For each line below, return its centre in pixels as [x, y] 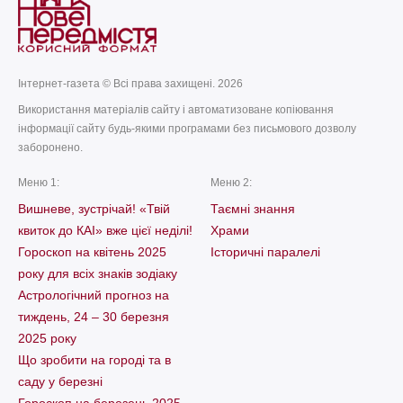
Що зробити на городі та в [94, 360]
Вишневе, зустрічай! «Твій [94, 209]
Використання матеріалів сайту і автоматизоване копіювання [176, 110]
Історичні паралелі [265, 252]
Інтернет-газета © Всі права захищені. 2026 [130, 84]
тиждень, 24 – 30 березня [94, 317]
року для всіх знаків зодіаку [98, 273]
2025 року [47, 338]
